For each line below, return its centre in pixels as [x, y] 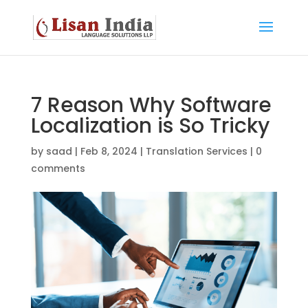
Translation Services [196, 151]
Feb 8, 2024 [109, 151]
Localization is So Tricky [150, 126]
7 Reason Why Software [151, 105]
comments [58, 168]
